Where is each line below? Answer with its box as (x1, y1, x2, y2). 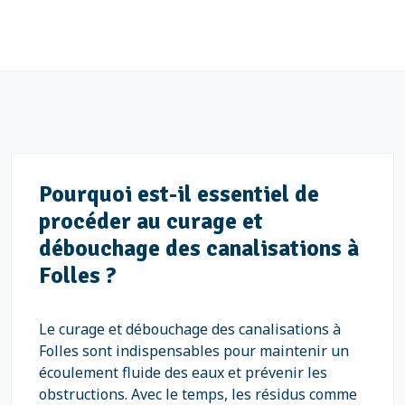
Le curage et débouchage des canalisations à (39, 319, 341, 339)
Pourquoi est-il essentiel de (39, 180, 319, 208)
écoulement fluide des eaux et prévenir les (39, 363, 327, 382)
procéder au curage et (39, 207, 263, 235)
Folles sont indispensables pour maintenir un (39, 341, 349, 361)
